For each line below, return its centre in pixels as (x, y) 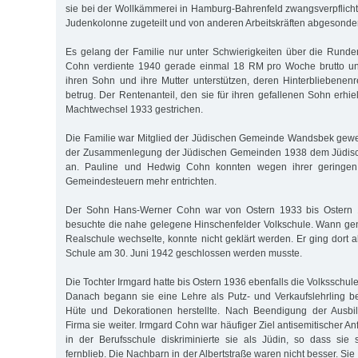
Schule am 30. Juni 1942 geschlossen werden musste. (184, 253)
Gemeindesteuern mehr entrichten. (141, 181)
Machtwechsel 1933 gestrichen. (134, 109)
